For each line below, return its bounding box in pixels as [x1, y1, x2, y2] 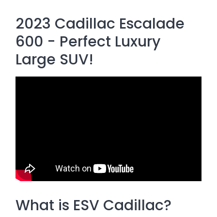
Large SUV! [15, 49, 93, 70]
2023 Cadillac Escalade [15, 14, 185, 34]
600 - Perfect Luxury [15, 31, 160, 52]
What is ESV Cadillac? [15, 195, 171, 216]
